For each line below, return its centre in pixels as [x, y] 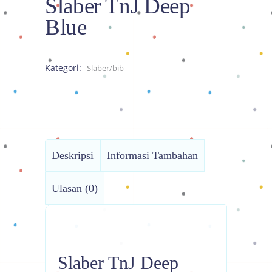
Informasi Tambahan [152, 155]
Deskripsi [73, 155]
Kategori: [64, 67]
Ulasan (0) [75, 188]
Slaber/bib [105, 68]
